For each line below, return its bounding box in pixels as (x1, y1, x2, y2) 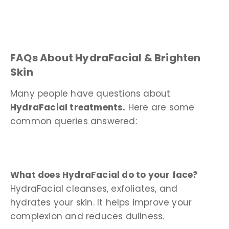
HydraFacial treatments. (10, 101, 126, 113)
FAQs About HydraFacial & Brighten (10, 50, 201, 65)
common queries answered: (10, 114, 137, 127)
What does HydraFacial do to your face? (10, 168, 198, 181)
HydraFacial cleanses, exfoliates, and (10, 182, 178, 195)
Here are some (125, 101, 195, 113)
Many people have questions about (10, 87, 171, 100)
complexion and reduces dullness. (10, 210, 165, 222)
